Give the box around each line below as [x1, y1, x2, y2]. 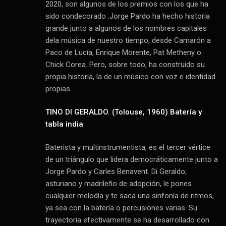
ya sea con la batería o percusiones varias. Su [45, 203, 197, 213]
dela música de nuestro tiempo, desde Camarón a [45, 36, 211, 45]
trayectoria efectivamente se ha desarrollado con [45, 215, 209, 225]
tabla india [45, 120, 83, 129]
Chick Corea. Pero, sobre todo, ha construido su [45, 60, 205, 70]
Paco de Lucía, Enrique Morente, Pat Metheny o [45, 48, 201, 58]
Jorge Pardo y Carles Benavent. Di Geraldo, [45, 167, 187, 177]
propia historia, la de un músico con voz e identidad [45, 72, 215, 82]
